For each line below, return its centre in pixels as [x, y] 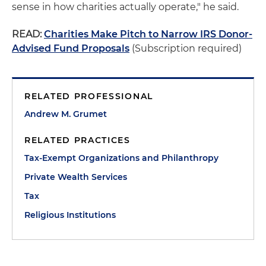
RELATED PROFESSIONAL [89, 96]
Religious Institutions [70, 215]
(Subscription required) [186, 48]
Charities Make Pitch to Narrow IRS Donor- [148, 34]
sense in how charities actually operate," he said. [125, 7]
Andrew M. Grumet [66, 114]
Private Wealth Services [76, 177]
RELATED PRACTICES [77, 140]
